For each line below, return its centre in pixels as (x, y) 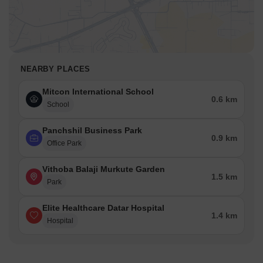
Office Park (64, 144)
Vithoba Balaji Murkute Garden (104, 169)
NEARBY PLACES (55, 69)
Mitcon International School (98, 92)
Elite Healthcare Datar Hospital (103, 208)
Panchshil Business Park (92, 131)
